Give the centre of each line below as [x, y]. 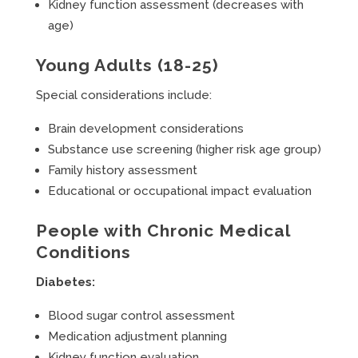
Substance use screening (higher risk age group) [184, 149]
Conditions [83, 252]
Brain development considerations [145, 129]
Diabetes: [65, 282]
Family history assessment [122, 170]
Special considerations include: [123, 95]
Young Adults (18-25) [127, 65]
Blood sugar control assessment [141, 316]
